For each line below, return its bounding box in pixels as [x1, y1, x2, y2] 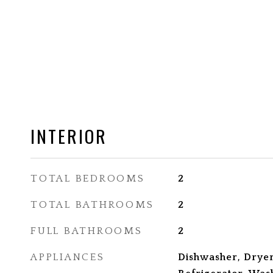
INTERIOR [30, 122, 107, 149]
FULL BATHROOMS [30, 225, 143, 236]
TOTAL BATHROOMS [30, 199, 154, 210]
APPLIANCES [30, 252, 105, 263]
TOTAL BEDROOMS [30, 173, 145, 184]
